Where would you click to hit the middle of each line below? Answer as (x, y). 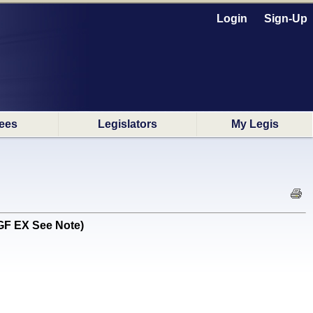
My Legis (255, 124)
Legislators (128, 124)
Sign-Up (286, 19)
